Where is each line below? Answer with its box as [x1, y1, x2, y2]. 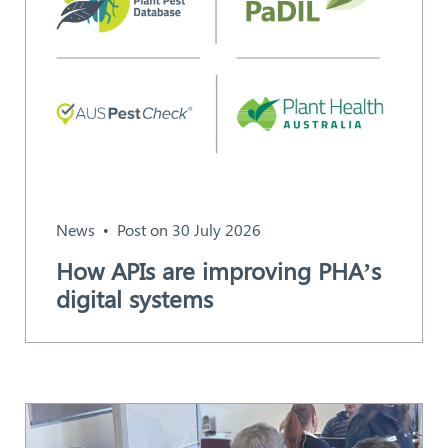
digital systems [55, 282, 213, 315]
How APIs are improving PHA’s [55, 254, 381, 287]
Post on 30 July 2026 [116, 219, 261, 241]
